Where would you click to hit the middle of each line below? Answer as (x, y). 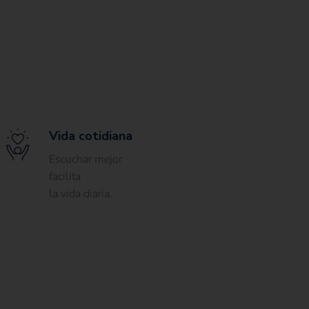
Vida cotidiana (91, 136)
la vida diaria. (81, 194)
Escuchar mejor (86, 159)
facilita (65, 177)
